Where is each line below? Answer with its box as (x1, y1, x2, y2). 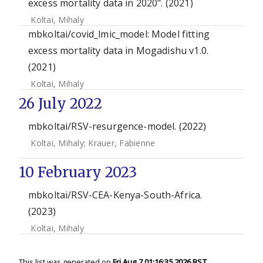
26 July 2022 (19, 95, 102, 113)
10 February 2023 (19, 163, 137, 181)
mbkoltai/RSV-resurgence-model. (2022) (28, 120, 207, 133)
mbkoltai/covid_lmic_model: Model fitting (28, 28, 210, 41)
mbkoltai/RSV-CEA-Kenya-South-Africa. (28, 188, 203, 201)
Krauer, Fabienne (88, 137, 156, 149)
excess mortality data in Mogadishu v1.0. (28, 44, 208, 57)
